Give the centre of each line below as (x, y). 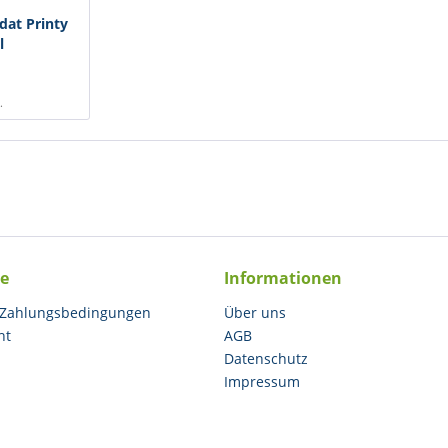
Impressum (262, 381)
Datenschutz (266, 358)
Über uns (255, 312)
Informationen (283, 278)
